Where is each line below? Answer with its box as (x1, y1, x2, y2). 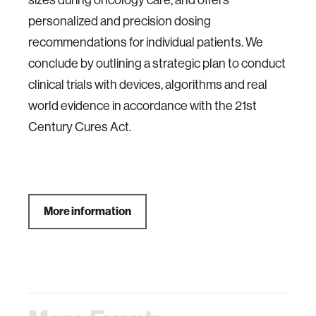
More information (44, 205, 131, 218)
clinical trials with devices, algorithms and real (28, 78, 267, 92)
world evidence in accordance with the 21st (28, 99, 257, 113)
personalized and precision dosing (28, 14, 211, 28)
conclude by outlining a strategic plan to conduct (28, 56, 286, 71)
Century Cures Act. (28, 120, 131, 134)
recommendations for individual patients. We (28, 35, 263, 49)
